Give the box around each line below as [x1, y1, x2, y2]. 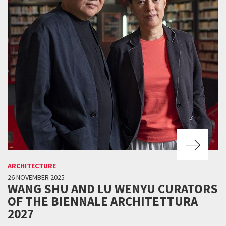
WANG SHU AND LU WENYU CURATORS [8, 180, 218, 197]
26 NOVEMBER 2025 [8, 172, 65, 182]
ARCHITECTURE [8, 161, 56, 171]
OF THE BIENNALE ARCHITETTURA [8, 193, 198, 209]
